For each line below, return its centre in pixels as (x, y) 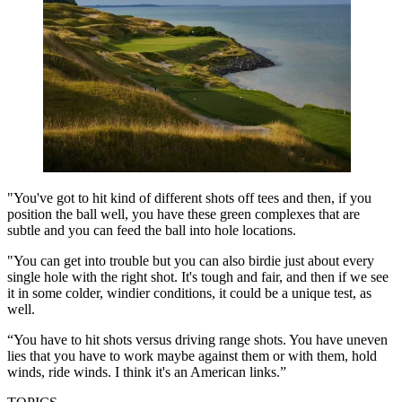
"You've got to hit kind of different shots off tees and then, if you (189, 197)
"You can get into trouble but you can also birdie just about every (191, 260)
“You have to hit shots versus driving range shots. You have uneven (197, 339)
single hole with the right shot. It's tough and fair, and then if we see (198, 276)
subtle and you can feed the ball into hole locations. (152, 230)
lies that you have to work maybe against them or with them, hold (192, 355)
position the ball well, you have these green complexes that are (184, 214)
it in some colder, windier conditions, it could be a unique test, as (189, 293)
